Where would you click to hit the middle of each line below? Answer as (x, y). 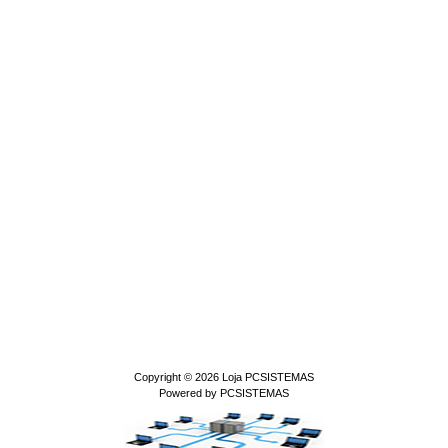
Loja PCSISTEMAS (268, 377)
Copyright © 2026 (178, 377)
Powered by (189, 393)
